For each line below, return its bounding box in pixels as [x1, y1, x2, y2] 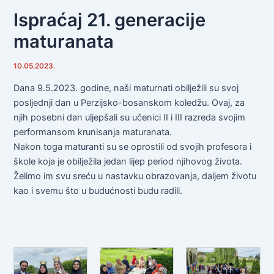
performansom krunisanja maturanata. [13, 126, 172, 138]
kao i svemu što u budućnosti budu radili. [13, 185, 183, 196]
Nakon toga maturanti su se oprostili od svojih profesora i [13, 141, 252, 152]
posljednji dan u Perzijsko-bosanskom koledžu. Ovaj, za [13, 97, 245, 108]
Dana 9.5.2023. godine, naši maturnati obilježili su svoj [13, 82, 239, 94]
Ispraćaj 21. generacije [13, 9, 206, 31]
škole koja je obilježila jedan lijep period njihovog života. [13, 155, 243, 167]
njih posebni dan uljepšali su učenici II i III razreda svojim [13, 111, 246, 123]
